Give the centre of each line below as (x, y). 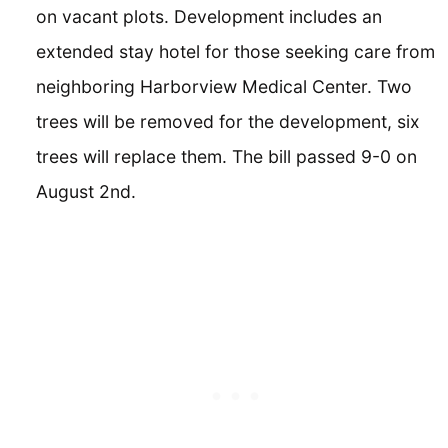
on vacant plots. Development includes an (209, 17)
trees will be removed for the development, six (228, 122)
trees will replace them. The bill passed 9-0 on (226, 157)
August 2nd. (86, 192)
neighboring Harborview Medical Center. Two (224, 87)
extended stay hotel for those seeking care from (235, 52)
